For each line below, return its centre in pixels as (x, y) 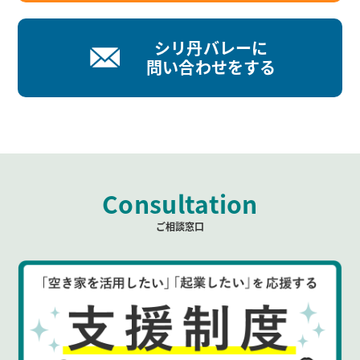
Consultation (180, 203)
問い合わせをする (211, 67)
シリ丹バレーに (211, 47)
